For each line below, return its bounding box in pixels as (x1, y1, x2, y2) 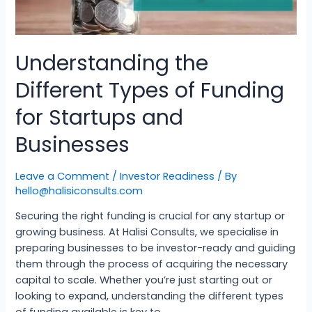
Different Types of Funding (15, 75, 285, 105)
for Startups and (15, 102, 184, 132)
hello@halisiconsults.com (15, 183, 143, 198)
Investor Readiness (120, 169, 215, 183)
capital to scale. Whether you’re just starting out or (15, 273, 273, 288)
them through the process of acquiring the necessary (15, 257, 288, 272)
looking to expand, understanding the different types (15, 289, 284, 304)
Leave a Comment (15, 169, 110, 183)
